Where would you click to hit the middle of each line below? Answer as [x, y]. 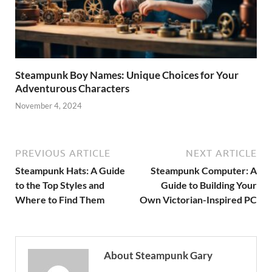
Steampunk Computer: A [204, 171]
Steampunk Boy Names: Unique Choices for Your [127, 75]
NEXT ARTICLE [221, 153]
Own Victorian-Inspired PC [198, 200]
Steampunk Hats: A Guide [70, 171]
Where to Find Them [60, 200]
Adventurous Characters [72, 88]
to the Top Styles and [60, 185]
